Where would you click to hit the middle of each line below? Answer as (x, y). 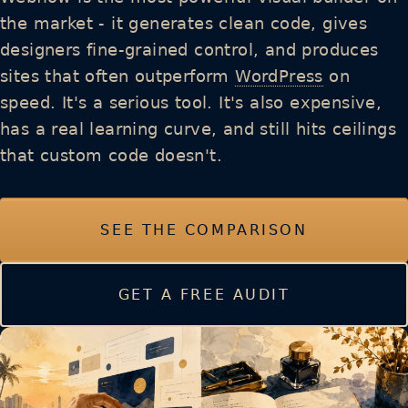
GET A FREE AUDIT (204, 295)
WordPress (279, 76)
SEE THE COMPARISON (204, 230)
